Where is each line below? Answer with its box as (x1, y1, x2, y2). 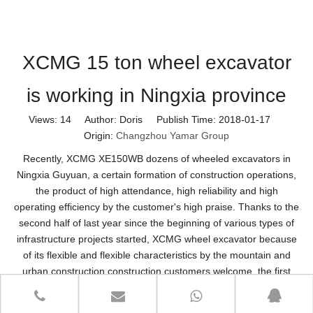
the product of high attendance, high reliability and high (35, 184, 278, 196)
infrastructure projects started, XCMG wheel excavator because (16, 233, 297, 245)
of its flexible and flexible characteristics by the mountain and (22, 249, 291, 261)
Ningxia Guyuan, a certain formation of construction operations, (17, 168, 296, 180)
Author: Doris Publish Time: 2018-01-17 (71, 113, 284, 125)
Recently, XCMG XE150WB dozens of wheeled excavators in (22, 152, 291, 164)
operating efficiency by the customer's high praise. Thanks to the (14, 201, 299, 212)
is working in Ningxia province (27, 84, 286, 106)
